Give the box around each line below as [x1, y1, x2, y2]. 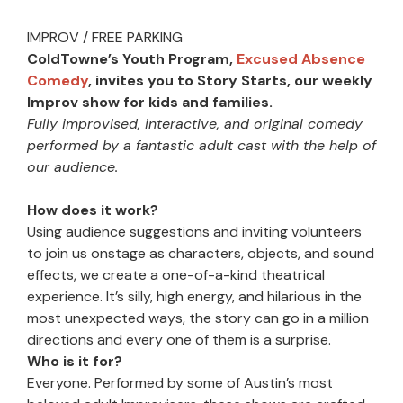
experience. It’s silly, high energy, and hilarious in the [27, 287, 362, 307]
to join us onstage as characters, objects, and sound [27, 244, 374, 264]
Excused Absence [237, 49, 365, 69]
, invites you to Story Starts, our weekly [88, 71, 372, 91]
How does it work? [27, 201, 158, 220]
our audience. [27, 157, 118, 177]
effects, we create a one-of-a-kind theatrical [27, 265, 325, 285]
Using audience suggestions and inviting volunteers [27, 222, 362, 242]
